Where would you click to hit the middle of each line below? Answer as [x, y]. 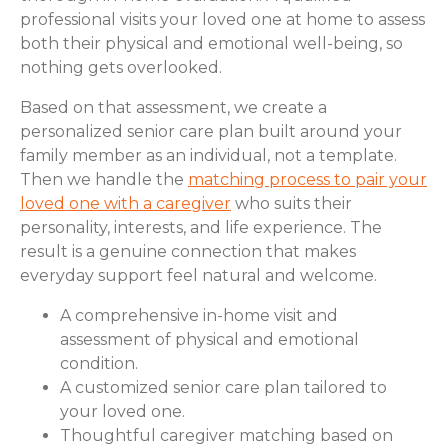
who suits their [291, 203]
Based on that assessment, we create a [173, 107]
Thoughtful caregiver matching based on [226, 435]
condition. [99, 363]
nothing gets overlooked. [121, 67]
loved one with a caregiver [125, 203]
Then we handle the [104, 179]
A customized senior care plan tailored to [223, 387]
